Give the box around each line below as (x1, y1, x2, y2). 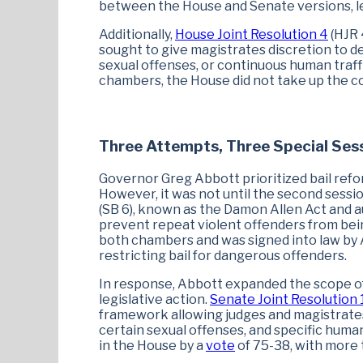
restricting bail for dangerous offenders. (99, 247, 347, 263)
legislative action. (99, 291, 210, 307)
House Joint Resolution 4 (175, 27, 328, 43)
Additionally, (99, 27, 175, 43)
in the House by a (99, 337, 206, 353)
